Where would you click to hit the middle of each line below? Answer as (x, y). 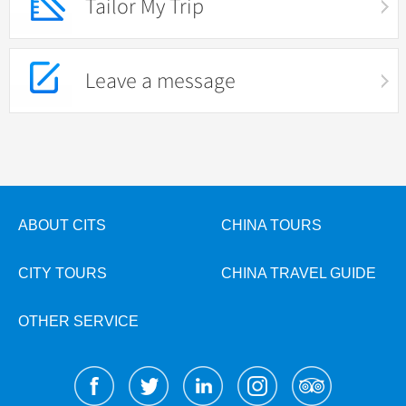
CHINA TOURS (271, 225)
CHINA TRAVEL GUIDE (299, 273)
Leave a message (160, 81)
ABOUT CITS (62, 225)
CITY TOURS (63, 273)
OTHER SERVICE (78, 321)
